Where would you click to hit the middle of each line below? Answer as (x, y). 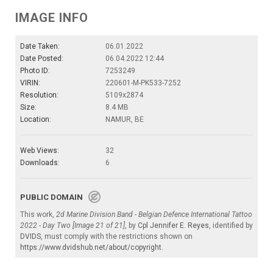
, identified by (231, 226)
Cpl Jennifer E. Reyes (173, 226)
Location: (36, 120)
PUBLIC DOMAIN (54, 197)
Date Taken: (40, 47)
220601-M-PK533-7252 (143, 83)
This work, (38, 215)
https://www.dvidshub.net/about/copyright (91, 248)
